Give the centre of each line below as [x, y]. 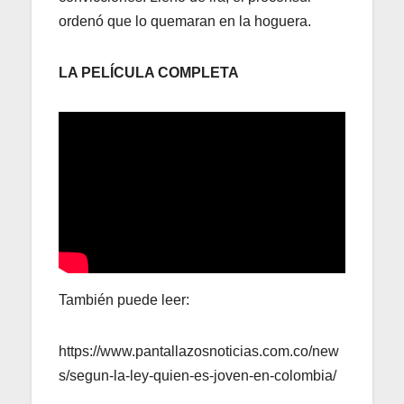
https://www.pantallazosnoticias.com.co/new [199, 352]
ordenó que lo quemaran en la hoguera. [185, 22]
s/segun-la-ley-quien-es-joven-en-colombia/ [197, 376]
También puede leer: [124, 300]
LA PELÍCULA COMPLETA [149, 73]
